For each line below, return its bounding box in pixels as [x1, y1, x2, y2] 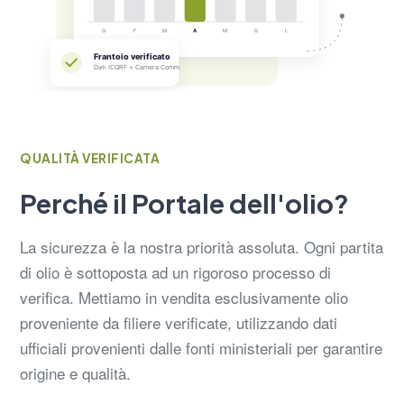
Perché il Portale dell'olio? [20, 186, 349, 219]
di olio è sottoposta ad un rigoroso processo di [20, 260, 331, 283]
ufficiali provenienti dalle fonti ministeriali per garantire [20, 335, 382, 359]
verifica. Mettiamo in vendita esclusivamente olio [20, 285, 348, 308]
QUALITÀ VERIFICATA [20, 150, 160, 166]
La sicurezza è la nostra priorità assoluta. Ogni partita [20, 234, 383, 258]
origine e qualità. [20, 361, 131, 384]
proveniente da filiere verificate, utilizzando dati [20, 310, 337, 334]
